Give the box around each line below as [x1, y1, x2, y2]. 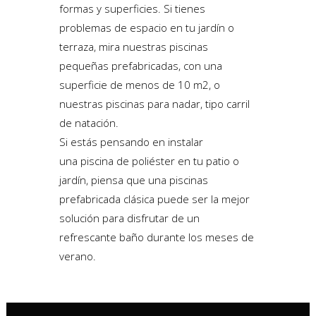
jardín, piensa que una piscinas [59, 172, 208, 187]
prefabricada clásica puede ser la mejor [59, 191, 250, 206]
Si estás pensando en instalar [59, 134, 203, 149]
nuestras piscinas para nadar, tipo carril [59, 96, 250, 111]
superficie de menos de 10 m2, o [59, 77, 220, 92]
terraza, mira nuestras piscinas [59, 39, 208, 54]
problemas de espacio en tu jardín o [59, 20, 234, 35]
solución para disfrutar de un [59, 210, 200, 225]
